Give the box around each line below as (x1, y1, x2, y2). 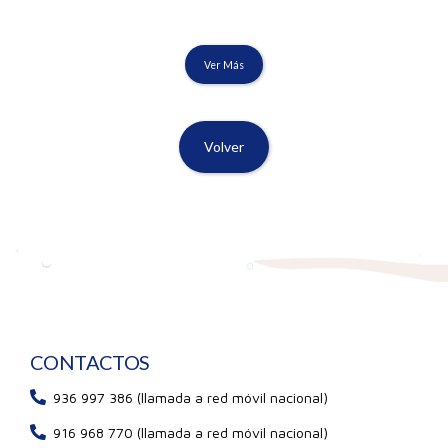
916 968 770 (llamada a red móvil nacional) (53, 423, 328, 441)
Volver (204, 138, 244, 156)
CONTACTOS (30, 349, 150, 374)
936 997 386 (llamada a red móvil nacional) (53, 389, 328, 407)
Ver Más (204, 58, 244, 71)
